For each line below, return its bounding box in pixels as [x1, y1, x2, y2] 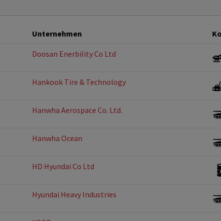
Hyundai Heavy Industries [32, 189, 116, 199]
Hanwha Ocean [32, 133, 82, 143]
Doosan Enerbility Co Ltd [32, 49, 116, 59]
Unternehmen [32, 29, 82, 38]
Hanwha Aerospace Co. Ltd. [32, 105, 122, 115]
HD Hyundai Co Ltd [32, 161, 94, 171]
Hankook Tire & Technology [32, 77, 126, 87]
